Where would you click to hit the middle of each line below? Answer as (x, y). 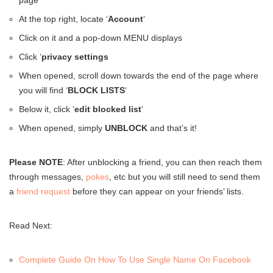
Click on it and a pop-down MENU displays (101, 38)
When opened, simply (62, 128)
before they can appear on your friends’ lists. (157, 192)
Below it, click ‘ (47, 109)
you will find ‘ (43, 90)
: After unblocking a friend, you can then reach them (162, 162)
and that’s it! (172, 128)
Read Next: (31, 226)
